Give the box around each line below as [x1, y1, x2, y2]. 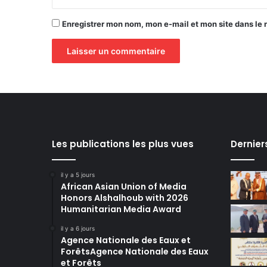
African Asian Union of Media [61, 181, 187, 193]
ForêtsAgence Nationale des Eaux [61, 246, 209, 257]
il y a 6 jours [61, 225, 95, 232]
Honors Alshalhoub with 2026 [61, 192, 188, 204]
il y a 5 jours [61, 171, 95, 178]
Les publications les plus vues [52, 138, 194, 150]
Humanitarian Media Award [61, 203, 181, 215]
